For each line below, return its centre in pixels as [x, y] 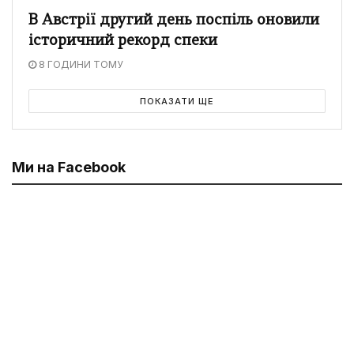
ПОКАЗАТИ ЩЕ [177, 101]
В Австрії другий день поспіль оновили [174, 21]
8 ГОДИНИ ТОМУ [80, 64]
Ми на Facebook [69, 167]
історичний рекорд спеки [123, 41]
